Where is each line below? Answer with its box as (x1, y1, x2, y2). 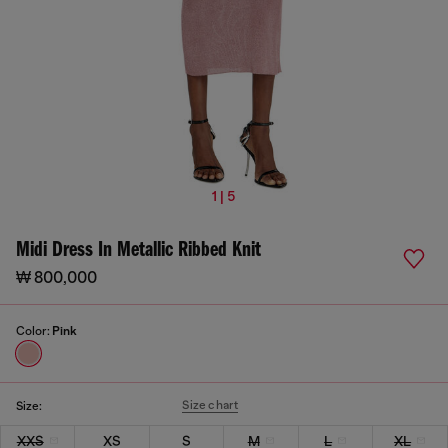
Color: (16, 324, 52, 338)
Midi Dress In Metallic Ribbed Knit (16, 239, 261, 262)
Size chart (182, 398, 239, 412)
